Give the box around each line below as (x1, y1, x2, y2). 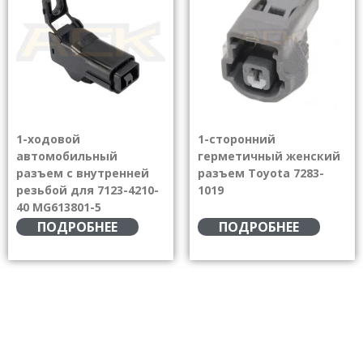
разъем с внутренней (16, 164, 149, 181)
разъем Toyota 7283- (198, 164, 324, 181)
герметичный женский (198, 147, 340, 164)
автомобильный (16, 147, 117, 164)
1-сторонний (198, 130, 275, 147)
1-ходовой (16, 130, 80, 147)
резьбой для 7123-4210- (16, 181, 159, 198)
